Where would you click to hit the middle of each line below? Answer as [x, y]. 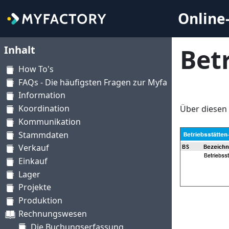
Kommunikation [50, 121]
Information [42, 95]
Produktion [40, 201]
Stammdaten [43, 135]
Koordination [44, 109]
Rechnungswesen [53, 213]
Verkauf [34, 148]
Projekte [35, 187]
